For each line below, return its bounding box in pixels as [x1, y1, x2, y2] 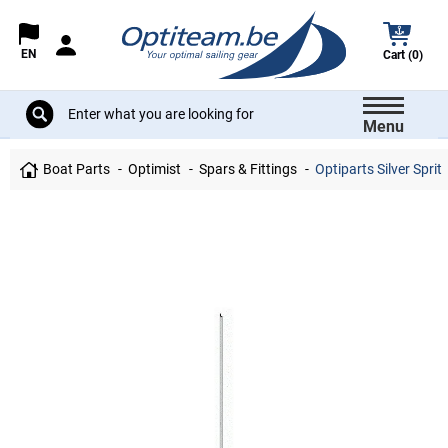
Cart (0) [383, 48, 424, 63]
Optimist [128, 161, 182, 178]
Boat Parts [42, 161, 110, 178]
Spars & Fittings [199, 161, 298, 178]
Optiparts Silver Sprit [312, 161, 443, 178]
